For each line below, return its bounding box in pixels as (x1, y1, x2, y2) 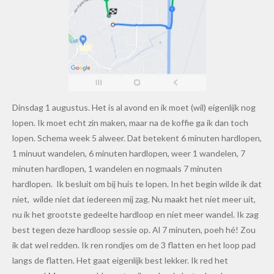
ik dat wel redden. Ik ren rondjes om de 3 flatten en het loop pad (12, 239, 256, 250)
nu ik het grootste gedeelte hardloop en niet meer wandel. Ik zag (12, 209, 259, 220)
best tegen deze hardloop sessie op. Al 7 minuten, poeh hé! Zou (12, 224, 256, 235)
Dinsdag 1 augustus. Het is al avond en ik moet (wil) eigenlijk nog (12, 102, 256, 113)
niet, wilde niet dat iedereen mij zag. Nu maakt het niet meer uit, (12, 193, 256, 204)
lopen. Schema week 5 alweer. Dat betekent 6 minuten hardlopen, (12, 132, 262, 143)
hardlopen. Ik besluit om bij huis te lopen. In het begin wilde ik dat (12, 178, 262, 189)
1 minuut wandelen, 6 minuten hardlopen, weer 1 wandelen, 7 (12, 147, 245, 158)
